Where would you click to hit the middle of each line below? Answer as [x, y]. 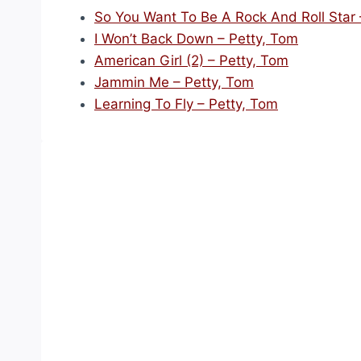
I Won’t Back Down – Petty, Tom [196, 39]
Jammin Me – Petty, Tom [174, 82]
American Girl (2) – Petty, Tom [191, 60]
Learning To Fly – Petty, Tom [186, 104]
